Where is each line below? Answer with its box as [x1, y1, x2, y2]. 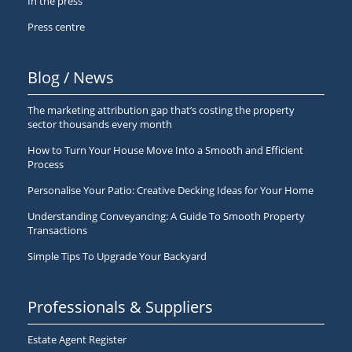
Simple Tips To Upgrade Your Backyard [27, 249, 207, 263]
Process [27, 157, 64, 171]
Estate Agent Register [27, 332, 126, 346]
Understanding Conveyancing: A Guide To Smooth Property [27, 209, 305, 223]
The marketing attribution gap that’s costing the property [27, 103, 295, 117]
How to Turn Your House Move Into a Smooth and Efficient [27, 143, 303, 157]
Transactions [27, 223, 87, 237]
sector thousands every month [27, 117, 172, 131]
